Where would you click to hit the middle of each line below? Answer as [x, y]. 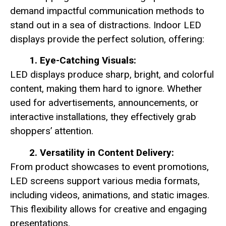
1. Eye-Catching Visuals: [83, 61]
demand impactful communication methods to [107, 11]
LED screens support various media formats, [105, 181]
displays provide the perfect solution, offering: [107, 39]
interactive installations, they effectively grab [103, 117]
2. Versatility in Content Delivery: [102, 152]
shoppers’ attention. [52, 131]
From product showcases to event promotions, [109, 166]
